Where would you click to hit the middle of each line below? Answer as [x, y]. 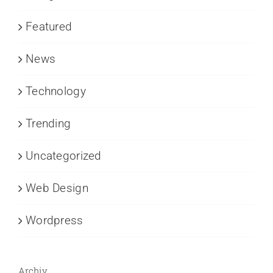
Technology [56, 91]
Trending [48, 124]
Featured [49, 27]
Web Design [57, 188]
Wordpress [55, 221]
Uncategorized [64, 156]
